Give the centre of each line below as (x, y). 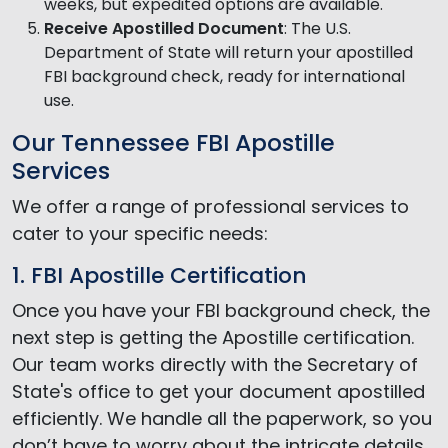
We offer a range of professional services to (210, 206)
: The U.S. (317, 28)
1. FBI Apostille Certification (159, 275)
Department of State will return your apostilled (228, 52)
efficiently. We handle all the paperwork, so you (222, 418)
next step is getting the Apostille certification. (213, 337)
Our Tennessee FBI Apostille (173, 142)
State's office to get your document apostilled (218, 391)
